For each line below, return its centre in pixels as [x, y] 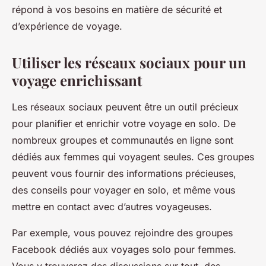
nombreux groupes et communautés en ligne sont [123, 140]
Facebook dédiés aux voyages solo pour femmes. [124, 250]
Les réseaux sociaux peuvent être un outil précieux [125, 107]
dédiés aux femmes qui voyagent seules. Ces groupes [133, 157]
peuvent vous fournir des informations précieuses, [124, 174]
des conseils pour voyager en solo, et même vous [123, 190]
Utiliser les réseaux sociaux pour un [129, 63]
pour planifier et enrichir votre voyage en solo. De [124, 124]
